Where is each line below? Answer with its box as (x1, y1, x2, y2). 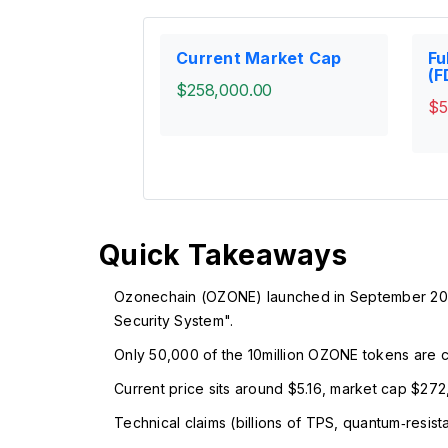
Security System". (114, 312, 234, 330)
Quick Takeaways (99, 238, 347, 273)
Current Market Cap (176, 48, 342, 69)
